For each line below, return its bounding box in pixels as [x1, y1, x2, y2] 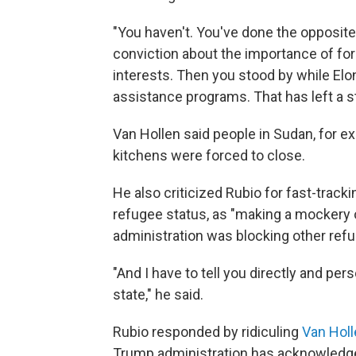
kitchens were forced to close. [113, 147, 305, 164]
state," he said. [113, 286, 203, 303]
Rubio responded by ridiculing [113, 323, 302, 340]
